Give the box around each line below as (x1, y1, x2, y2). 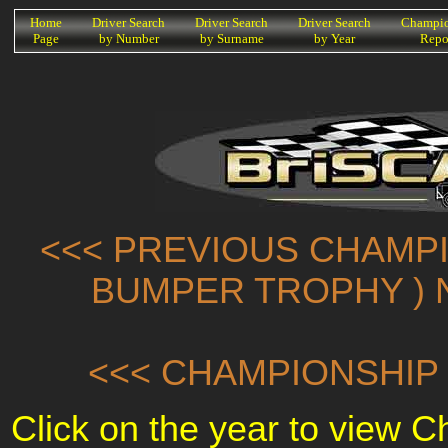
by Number (98, 31, 159, 46)
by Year (314, 31, 355, 46)
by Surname (199, 31, 264, 46)
